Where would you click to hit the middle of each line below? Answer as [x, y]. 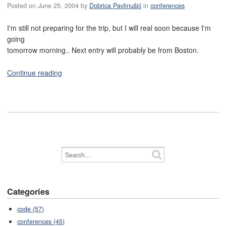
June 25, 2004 [58, 6]
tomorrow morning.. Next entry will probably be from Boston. [103, 50]
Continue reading [35, 72]
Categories [28, 192]
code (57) [31, 209]
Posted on [22, 6]
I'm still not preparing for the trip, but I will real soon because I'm [109, 27]
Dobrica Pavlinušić [115, 6]
